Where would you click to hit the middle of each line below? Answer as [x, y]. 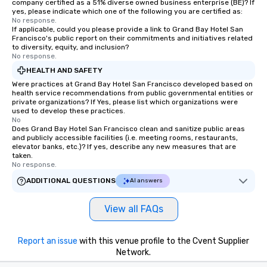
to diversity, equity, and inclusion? [70, 47]
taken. [22, 156]
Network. [133, 253]
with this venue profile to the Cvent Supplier [163, 241]
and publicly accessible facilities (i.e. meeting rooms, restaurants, [125, 138]
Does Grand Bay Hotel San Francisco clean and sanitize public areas [128, 129]
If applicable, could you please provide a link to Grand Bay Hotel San [128, 30]
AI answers [146, 181]
